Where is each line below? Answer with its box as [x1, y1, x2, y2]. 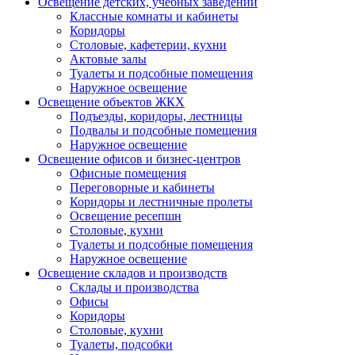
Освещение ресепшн [70, 209, 181, 223]
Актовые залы [70, 52, 147, 67]
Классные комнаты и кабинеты [70, 10, 239, 24]
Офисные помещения [70, 166, 186, 181]
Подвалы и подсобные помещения [70, 124, 257, 138]
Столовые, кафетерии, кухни [70, 38, 227, 52]
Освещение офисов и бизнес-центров [38, 152, 241, 166]
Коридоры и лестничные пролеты [70, 195, 253, 209]
